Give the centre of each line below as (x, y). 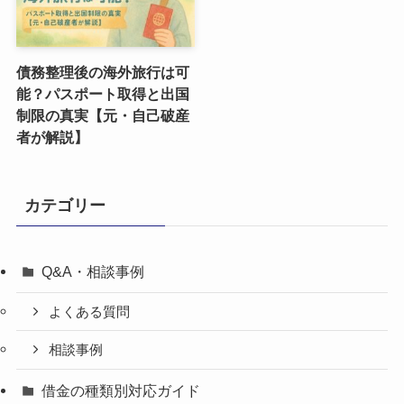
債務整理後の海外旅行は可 (102, 73)
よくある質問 (90, 312)
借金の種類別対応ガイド (121, 391)
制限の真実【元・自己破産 (102, 116)
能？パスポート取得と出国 (102, 94)
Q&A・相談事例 (93, 271)
